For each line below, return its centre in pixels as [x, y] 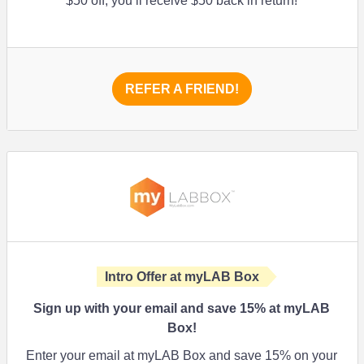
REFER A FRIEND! [182, 89]
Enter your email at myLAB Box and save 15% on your [182, 355]
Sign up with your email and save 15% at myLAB [182, 308]
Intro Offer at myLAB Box [182, 277]
